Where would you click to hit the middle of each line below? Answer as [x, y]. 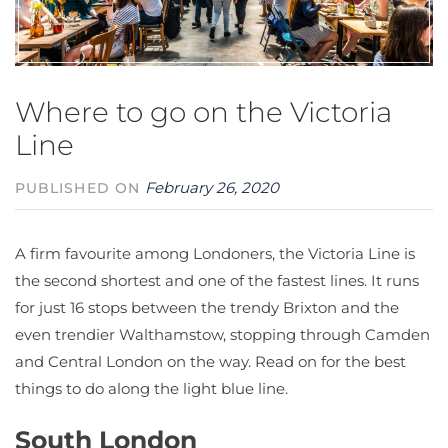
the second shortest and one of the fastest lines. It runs [217, 281]
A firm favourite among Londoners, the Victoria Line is [215, 254]
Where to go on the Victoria [203, 112]
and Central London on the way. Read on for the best [210, 362]
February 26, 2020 [212, 188]
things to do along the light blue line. [151, 389]
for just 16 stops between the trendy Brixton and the [207, 308]
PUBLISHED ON [80, 188]
